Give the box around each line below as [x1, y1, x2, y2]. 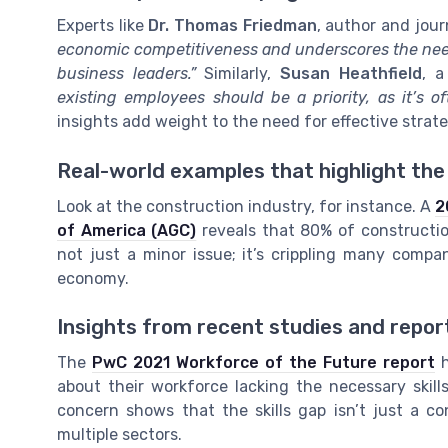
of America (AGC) [57, 220, 197, 240]
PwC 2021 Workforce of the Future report [92, 352, 435, 372]
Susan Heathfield [280, 64, 422, 84]
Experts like [57, 16, 149, 36]
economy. [57, 268, 129, 288]
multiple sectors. [57, 424, 182, 444]
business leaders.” [57, 64, 196, 84]
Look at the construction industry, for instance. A [57, 196, 435, 216]
